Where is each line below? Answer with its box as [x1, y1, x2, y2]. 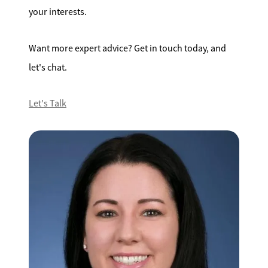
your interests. [29, 6, 87, 19]
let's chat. [29, 61, 67, 74]
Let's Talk [29, 98, 66, 110]
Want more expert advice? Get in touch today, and [29, 42, 226, 54]
